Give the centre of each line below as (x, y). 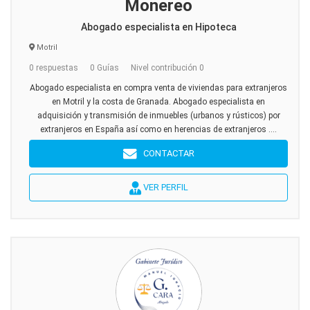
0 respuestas (54, 68)
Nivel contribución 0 (167, 68)
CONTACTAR (165, 153)
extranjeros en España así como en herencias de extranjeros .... (158, 129)
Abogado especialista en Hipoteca (158, 27)
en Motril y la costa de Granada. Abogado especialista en (158, 102)
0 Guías (104, 68)
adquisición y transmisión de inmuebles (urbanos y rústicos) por (158, 116)
